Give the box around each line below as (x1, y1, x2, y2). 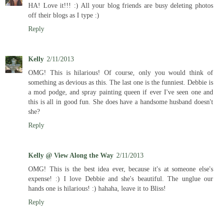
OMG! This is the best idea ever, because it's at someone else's (28, 165, 213, 173)
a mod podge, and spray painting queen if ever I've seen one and (28, 88, 213, 96)
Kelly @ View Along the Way (28, 151, 113, 160)
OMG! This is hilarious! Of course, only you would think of (28, 69, 213, 77)
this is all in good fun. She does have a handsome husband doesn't (28, 98, 213, 106)
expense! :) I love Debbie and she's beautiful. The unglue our (28, 175, 213, 183)
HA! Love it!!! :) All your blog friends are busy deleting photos (28, 1, 213, 10)
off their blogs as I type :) (28, 11, 99, 19)
